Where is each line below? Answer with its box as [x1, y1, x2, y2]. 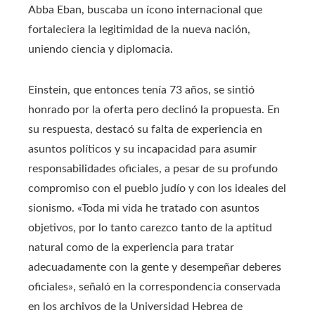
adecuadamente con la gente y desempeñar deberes [28, 261, 281, 273]
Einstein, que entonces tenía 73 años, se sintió [28, 84, 255, 96]
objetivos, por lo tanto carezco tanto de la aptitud [28, 221, 272, 233]
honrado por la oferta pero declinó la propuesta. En [28, 103, 280, 115]
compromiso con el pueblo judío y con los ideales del [28, 182, 286, 194]
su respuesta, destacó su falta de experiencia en [28, 123, 262, 135]
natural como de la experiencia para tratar [28, 241, 234, 253]
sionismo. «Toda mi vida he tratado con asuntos [28, 202, 259, 214]
